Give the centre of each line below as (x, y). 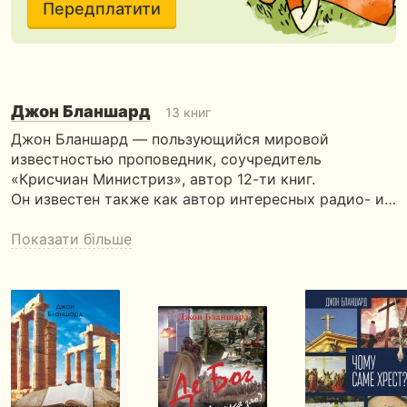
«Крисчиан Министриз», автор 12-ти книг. (163, 179)
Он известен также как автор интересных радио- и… (203, 199)
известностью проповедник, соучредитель (166, 159)
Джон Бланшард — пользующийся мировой (170, 139)
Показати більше (71, 239)
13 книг (186, 112)
